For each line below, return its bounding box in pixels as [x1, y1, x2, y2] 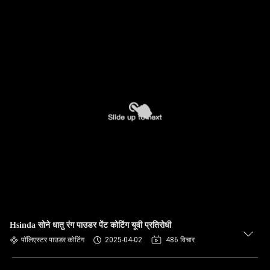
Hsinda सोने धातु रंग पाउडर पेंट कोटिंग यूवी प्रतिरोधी [10, 221, 171, 230]
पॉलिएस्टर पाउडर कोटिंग [21, 236, 84, 244]
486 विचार [166, 236, 195, 244]
